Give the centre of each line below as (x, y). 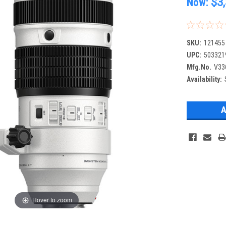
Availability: (205, 79)
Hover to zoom (52, 200)
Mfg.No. (199, 67)
